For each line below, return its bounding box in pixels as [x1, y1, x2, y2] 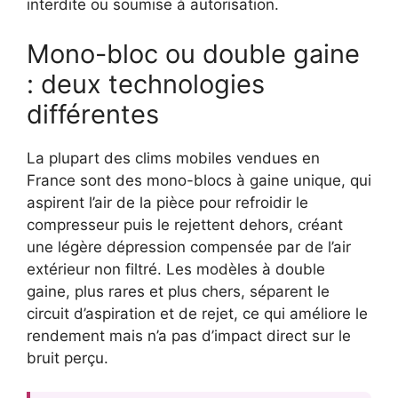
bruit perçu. [27, 348, 108, 367]
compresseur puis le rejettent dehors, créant [27, 215, 343, 234]
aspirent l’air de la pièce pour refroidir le [27, 193, 308, 211]
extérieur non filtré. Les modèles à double [27, 259, 325, 278]
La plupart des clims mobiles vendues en [27, 148, 320, 167]
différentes [27, 98, 159, 130]
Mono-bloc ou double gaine [27, 37, 360, 69]
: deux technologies [27, 68, 265, 99]
